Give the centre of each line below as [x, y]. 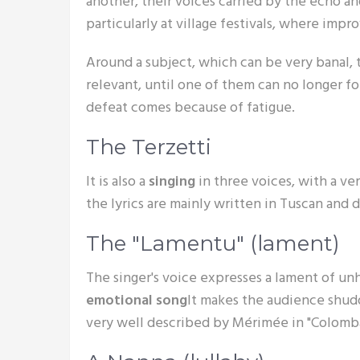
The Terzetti [149, 147]
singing [174, 182]
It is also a [117, 182]
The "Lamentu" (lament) [213, 243]
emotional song [137, 301]
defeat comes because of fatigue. [190, 108]
